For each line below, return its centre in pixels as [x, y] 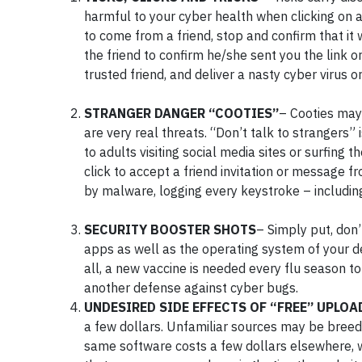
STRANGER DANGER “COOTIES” [181, 113]
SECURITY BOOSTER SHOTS [170, 229]
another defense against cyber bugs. [191, 288]
